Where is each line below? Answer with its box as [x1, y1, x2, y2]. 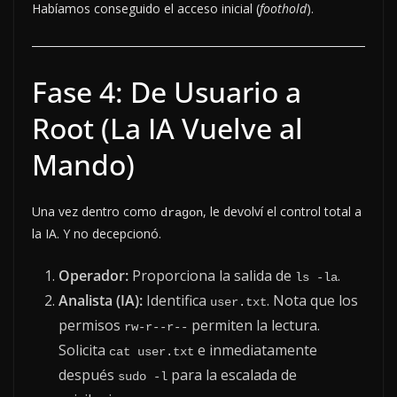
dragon [160, 205, 203, 220]
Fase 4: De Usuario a [32, 72, 301, 111]
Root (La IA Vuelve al [32, 108, 303, 147]
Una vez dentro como [32, 202, 160, 220]
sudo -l [118, 369, 167, 384]
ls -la [295, 269, 338, 284]
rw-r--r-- [124, 319, 188, 334]
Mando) [32, 144, 135, 183]
